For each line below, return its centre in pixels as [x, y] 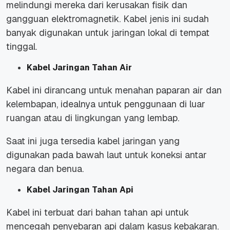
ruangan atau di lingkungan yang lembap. [93, 118]
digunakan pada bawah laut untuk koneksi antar [107, 155]
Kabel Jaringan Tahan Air [79, 67]
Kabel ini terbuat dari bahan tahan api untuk [98, 212]
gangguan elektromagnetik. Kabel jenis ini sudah [108, 18]
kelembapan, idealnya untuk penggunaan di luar [106, 104]
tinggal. [22, 46]
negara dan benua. [45, 168]
